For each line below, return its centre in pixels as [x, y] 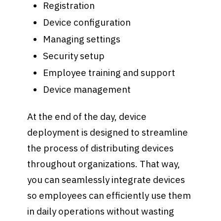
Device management [87, 89]
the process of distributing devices [101, 148]
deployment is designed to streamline [108, 132]
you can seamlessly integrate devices [106, 180]
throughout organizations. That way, [104, 164]
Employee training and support [109, 72]
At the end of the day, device [87, 117]
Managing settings [81, 39]
